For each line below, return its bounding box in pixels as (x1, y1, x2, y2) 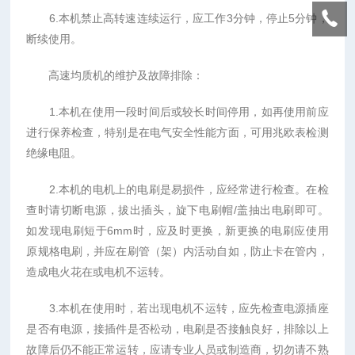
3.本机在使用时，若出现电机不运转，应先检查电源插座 (26, 302, 329, 315)
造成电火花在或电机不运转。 (26, 265, 171, 278)
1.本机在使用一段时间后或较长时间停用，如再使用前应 (26, 105, 329, 118)
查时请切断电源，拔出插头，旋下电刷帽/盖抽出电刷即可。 (26, 204, 329, 216)
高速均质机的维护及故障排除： (26, 69, 204, 82)
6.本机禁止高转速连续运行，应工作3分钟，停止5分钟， (26, 12, 329, 25)
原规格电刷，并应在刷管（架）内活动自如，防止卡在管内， (26, 245, 329, 258)
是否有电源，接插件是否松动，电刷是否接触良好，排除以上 (26, 323, 329, 335)
